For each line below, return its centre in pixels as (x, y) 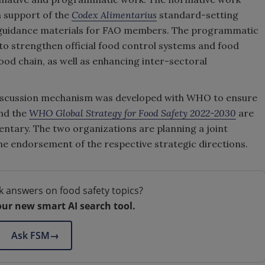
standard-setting (198, 15)
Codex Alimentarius (114, 15)
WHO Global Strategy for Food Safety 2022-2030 (132, 113)
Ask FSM (30, 235)
